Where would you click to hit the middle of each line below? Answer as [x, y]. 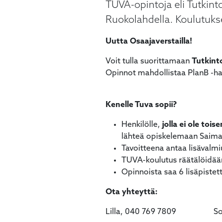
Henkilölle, [141, 125]
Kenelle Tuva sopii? [142, 105]
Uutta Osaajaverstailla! [150, 42]
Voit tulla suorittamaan [148, 61]
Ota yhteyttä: [131, 192]
